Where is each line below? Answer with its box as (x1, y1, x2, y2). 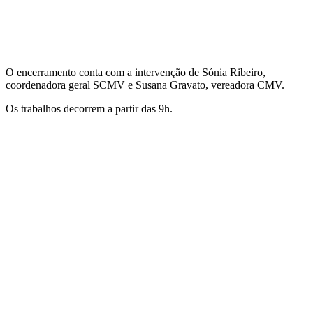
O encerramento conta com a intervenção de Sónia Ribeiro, (6, 66, 265, 79)
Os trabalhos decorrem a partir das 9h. (6, 103, 173, 115)
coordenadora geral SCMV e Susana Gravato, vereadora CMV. (6, 79, 284, 92)
